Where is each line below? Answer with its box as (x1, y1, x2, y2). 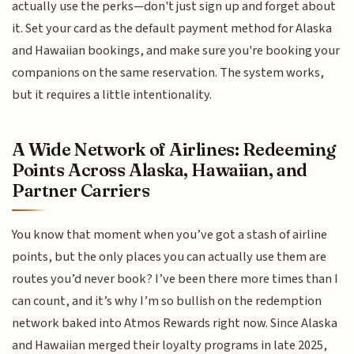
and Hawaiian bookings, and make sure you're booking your (12, 40, 341, 60)
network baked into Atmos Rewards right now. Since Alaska (12, 314, 338, 333)
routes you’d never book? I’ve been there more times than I (12, 269, 339, 289)
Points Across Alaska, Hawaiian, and (12, 159, 307, 182)
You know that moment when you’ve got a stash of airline (12, 225, 328, 245)
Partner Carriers (12, 179, 150, 202)
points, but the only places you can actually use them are (12, 247, 327, 267)
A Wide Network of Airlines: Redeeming (12, 138, 336, 161)
